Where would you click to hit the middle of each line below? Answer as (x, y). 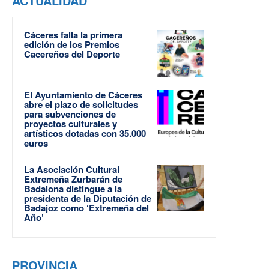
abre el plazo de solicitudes (81, 104)
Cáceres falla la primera (73, 35)
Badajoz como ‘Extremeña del (86, 208)
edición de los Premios (72, 44)
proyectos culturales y (71, 124)
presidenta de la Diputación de (88, 198)
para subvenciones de (70, 114)
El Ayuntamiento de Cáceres (83, 95)
